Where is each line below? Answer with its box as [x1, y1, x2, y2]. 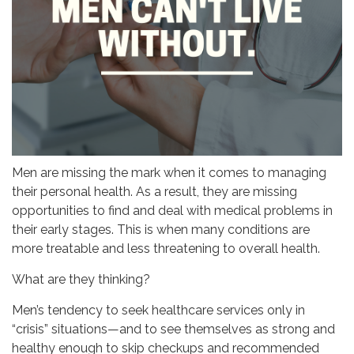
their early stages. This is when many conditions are [12, 222, 310, 238]
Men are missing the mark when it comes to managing [12, 165, 326, 181]
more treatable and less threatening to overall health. [12, 241, 320, 257]
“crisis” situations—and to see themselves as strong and [12, 322, 335, 337]
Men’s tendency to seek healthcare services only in [12, 303, 305, 318]
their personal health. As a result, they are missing [12, 184, 297, 200]
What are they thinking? [12, 272, 150, 288]
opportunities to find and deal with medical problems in [12, 203, 333, 219]
